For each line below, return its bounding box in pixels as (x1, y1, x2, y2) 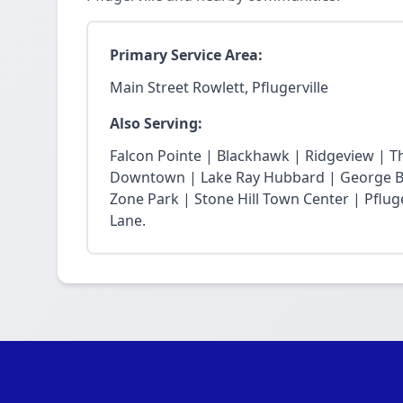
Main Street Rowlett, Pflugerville (110, 77, 328, 97)
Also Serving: (110, 113, 202, 133)
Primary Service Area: (110, 45, 263, 65)
